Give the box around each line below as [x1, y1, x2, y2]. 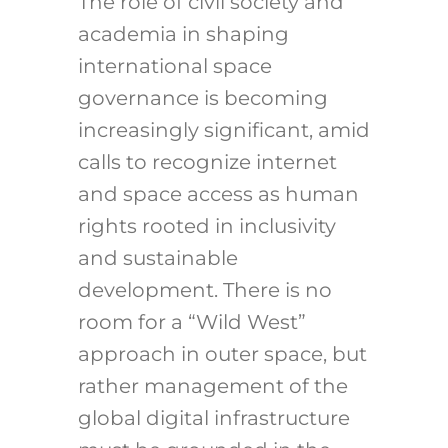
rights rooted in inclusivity [77, 214, 336, 239]
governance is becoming [77, 86, 328, 111]
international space [77, 54, 272, 79]
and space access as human [77, 182, 359, 207]
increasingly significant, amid [77, 118, 370, 143]
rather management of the [77, 374, 348, 399]
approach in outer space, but [77, 342, 367, 367]
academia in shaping [77, 22, 289, 47]
